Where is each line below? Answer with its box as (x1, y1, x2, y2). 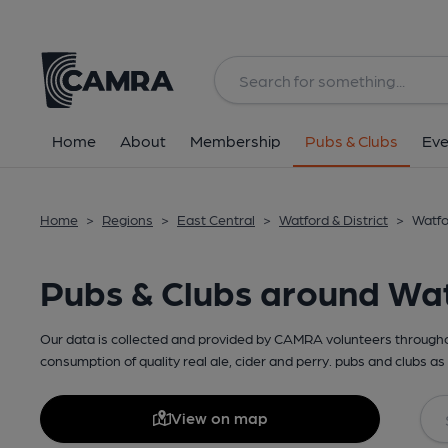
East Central (177, 211, 255, 227)
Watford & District (279, 211, 388, 227)
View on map (170, 408, 268, 427)
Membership (190, 131, 281, 150)
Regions (102, 211, 153, 227)
